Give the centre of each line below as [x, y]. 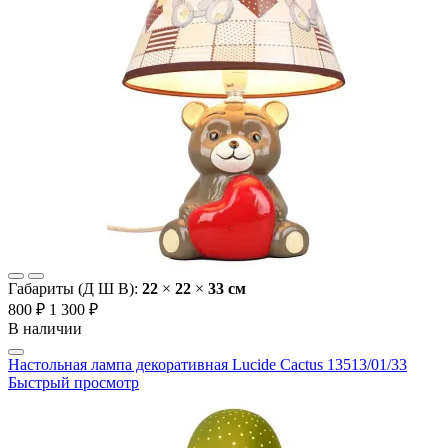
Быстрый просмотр [73, 383]
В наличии [45, 329]
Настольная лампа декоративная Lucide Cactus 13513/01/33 [207, 365]
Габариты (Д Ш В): [75, 289]
